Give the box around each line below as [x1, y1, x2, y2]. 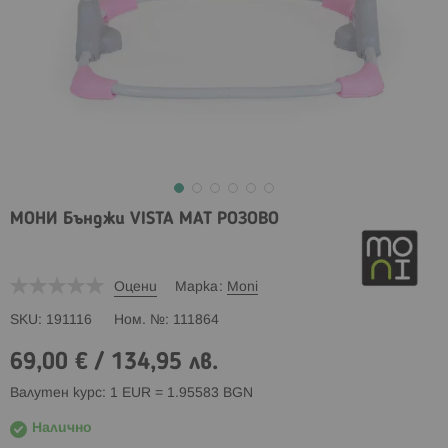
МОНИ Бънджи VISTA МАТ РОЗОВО [10, 210, 279, 228]
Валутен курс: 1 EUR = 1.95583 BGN [10, 386, 253, 400]
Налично [32, 421, 92, 435]
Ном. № [114, 313, 165, 327]
